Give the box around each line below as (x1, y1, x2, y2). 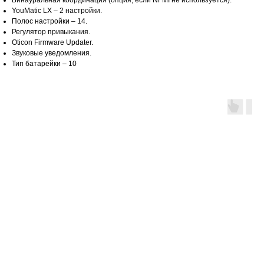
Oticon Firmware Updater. (12, 38, 93, 47)
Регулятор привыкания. (12, 28, 90, 37)
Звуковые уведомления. (12, 49, 91, 58)
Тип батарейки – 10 (12, 60, 77, 68)
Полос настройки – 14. (12, 17, 87, 26)
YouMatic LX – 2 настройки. (12, 6, 102, 15)
